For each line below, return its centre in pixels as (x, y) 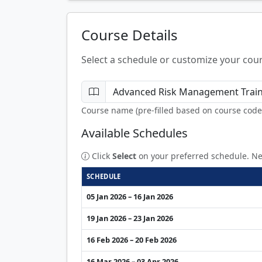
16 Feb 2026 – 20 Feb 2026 (132, 239)
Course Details (130, 35)
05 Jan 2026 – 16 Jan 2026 (130, 196)
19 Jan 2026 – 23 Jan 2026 (130, 218)
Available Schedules (135, 133)
